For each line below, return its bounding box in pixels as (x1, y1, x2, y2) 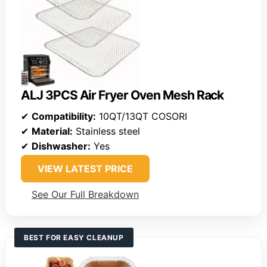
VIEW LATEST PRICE (38, 162, 133, 175)
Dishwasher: (32, 139, 91, 152)
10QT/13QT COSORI (96, 110, 187, 122)
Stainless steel (73, 125, 140, 137)
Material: (32, 125, 73, 137)
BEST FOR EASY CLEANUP (24, 232, 124, 242)
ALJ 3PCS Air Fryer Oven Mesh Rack (21, 87, 224, 103)
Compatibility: (32, 110, 96, 122)
